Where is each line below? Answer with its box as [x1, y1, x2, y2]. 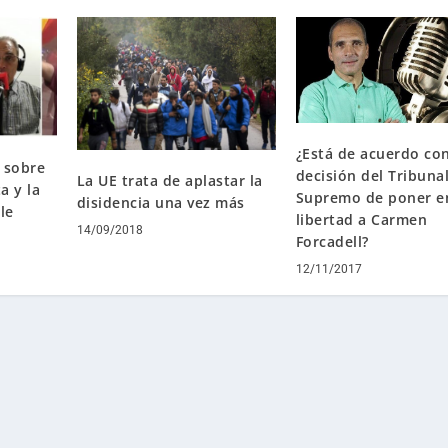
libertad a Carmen [295, 210, 428, 230]
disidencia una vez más [76, 192, 245, 212]
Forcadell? [295, 232, 369, 252]
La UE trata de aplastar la [76, 170, 263, 190]
